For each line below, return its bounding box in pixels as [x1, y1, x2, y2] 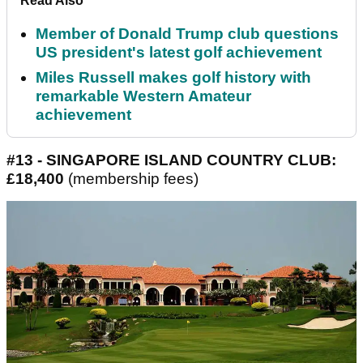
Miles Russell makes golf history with [36, 69, 311, 87]
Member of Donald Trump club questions [36, 25, 339, 43]
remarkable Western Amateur [36, 88, 251, 105]
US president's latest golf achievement [36, 44, 322, 62]
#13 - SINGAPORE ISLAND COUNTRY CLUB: [6, 152, 336, 169]
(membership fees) [68, 170, 199, 188]
